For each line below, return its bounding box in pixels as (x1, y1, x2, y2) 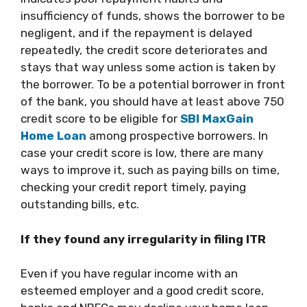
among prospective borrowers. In (86, 129, 268, 143)
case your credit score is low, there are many (21, 146, 263, 160)
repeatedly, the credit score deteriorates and (21, 43, 267, 57)
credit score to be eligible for (21, 112, 180, 125)
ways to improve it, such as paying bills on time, (21, 163, 280, 177)
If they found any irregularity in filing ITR (21, 232, 266, 246)
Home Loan (21, 129, 86, 143)
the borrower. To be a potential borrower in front (21, 77, 285, 91)
